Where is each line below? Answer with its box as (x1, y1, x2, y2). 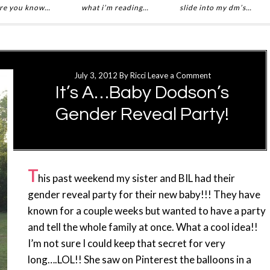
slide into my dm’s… (179, 3, 252, 12)
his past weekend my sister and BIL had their (38, 172, 235, 184)
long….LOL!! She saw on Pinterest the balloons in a (28, 253, 251, 266)
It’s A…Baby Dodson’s (55, 83, 229, 102)
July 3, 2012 (74, 71, 118, 80)
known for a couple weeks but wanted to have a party (28, 204, 266, 217)
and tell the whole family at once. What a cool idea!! (28, 221, 258, 233)
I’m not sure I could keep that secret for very (28, 237, 225, 250)
